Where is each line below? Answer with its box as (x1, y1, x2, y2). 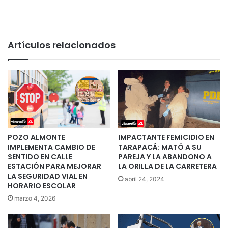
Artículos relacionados (8, 38, 116, 51)
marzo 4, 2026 (14, 194, 55, 202)
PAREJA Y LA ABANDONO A (118, 151, 212, 162)
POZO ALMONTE (8, 132, 65, 142)
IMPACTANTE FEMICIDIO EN (118, 132, 214, 142)
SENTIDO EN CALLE (8, 151, 72, 162)
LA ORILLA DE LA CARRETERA (118, 161, 217, 172)
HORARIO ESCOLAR (8, 180, 76, 191)
